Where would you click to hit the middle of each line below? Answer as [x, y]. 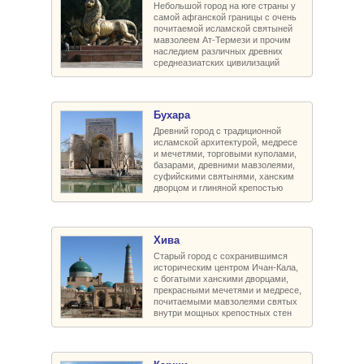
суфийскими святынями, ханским [224, 176]
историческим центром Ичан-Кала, [226, 267]
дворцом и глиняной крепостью [218, 187]
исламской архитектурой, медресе [225, 142]
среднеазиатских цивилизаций [217, 62]
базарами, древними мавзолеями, [224, 165]
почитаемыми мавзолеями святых [225, 301]
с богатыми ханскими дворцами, [221, 278]
